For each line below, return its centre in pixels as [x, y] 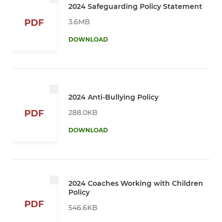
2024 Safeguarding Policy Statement [135, 6]
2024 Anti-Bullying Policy [113, 97]
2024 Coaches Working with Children [136, 183]
